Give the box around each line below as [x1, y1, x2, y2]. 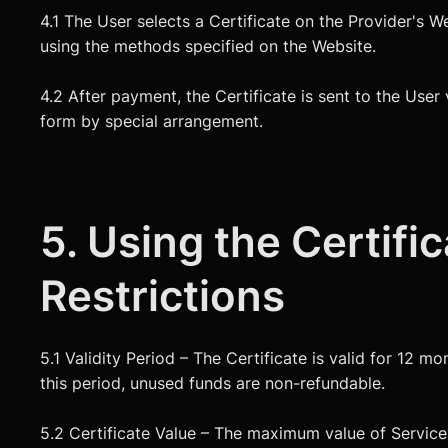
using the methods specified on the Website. [40, 37, 377, 57]
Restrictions [40, 269, 286, 321]
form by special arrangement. [40, 112, 264, 132]
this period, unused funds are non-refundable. [40, 374, 386, 394]
